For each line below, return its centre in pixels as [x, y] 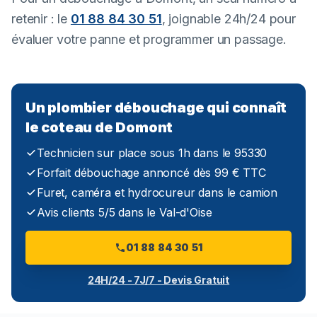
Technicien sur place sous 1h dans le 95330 [152, 153]
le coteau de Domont [99, 127]
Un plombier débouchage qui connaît [156, 108]
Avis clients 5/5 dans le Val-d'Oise [125, 212]
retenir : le [41, 19]
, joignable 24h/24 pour [229, 19]
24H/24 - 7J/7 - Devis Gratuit [158, 280]
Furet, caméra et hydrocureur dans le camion [157, 192]
